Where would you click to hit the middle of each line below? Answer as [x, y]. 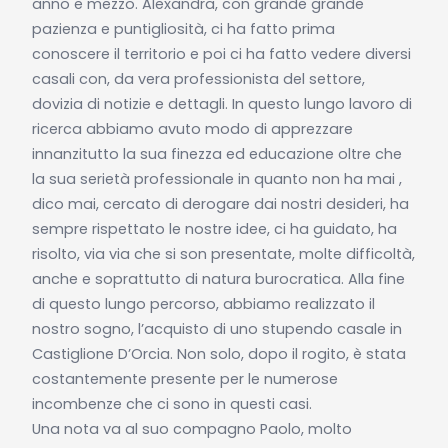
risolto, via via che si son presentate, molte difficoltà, [223, 253]
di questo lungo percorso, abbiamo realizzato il [203, 303]
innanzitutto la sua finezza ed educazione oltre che [216, 153]
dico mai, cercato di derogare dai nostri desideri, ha [220, 203]
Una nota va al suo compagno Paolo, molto [191, 428]
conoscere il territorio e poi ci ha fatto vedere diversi [221, 53]
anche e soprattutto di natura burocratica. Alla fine [218, 278]
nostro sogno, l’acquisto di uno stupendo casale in [216, 328]
